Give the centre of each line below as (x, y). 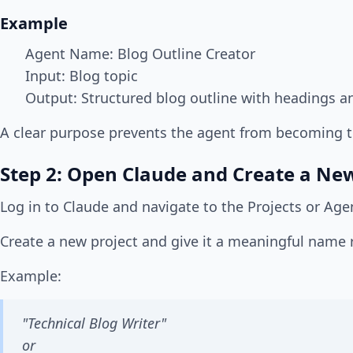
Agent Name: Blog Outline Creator (140, 54)
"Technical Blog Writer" (94, 323)
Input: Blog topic (82, 76)
